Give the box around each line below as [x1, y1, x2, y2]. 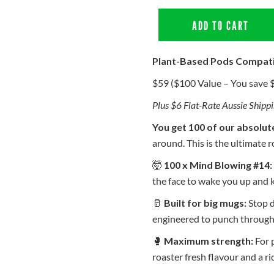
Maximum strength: [164, 235, 253, 246]
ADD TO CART [192, 18, 249, 33]
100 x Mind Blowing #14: [164, 159, 272, 171]
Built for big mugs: [164, 197, 246, 209]
